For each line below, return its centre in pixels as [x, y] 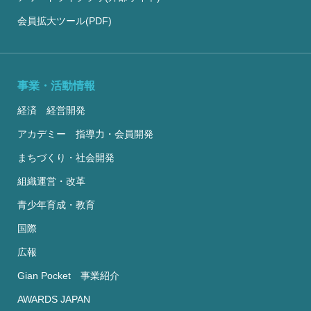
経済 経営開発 [51, 111]
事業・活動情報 [56, 86]
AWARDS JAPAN [54, 300]
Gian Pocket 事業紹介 [68, 276]
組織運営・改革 [51, 182]
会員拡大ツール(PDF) [65, 21]
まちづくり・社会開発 [66, 158]
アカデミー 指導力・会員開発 [85, 134]
